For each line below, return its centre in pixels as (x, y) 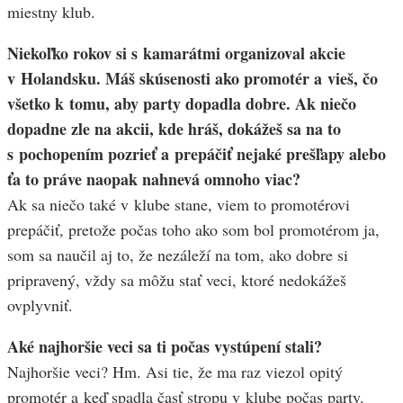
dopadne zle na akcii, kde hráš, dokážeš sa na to (174, 129)
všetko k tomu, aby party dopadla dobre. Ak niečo (182, 104)
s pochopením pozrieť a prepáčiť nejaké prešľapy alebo (197, 154)
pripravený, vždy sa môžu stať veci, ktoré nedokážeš (177, 280)
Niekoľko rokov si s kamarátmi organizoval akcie (176, 54)
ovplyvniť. (40, 305)
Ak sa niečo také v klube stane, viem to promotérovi (179, 205)
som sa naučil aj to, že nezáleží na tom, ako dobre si (178, 255)
